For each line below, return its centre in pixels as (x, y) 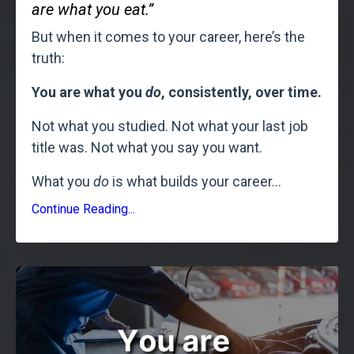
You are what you (88, 92)
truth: (48, 58)
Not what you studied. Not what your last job (170, 126)
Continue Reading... (83, 209)
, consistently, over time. (241, 92)
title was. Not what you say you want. (147, 148)
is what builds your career (190, 182)
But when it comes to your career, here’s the (168, 37)
